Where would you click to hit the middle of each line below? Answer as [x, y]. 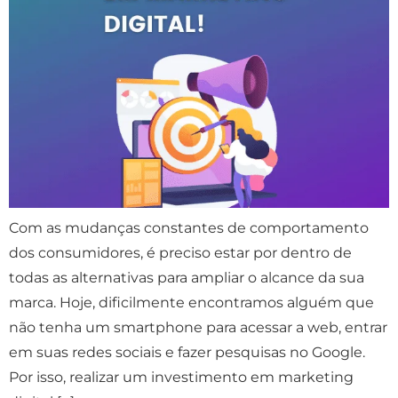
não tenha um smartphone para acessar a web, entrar [198, 327]
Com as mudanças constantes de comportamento [189, 227]
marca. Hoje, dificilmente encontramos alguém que [191, 302]
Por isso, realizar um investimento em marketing [181, 377]
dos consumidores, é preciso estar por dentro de [180, 252]
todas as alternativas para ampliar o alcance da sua [187, 277]
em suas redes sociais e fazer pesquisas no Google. [187, 352]
